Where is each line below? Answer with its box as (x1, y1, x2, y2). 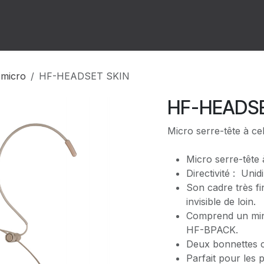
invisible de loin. (186, 196, 256, 207)
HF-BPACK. (186, 224, 238, 236)
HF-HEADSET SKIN (39, 70, 130, 82)
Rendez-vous (61, 19, 121, 31)
